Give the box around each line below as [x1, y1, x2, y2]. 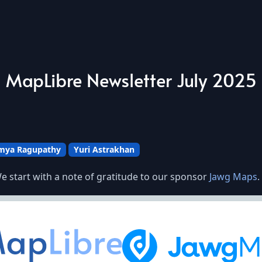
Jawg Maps [209, 170, 257, 184]
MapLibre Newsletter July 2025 [5, 67, 257, 92]
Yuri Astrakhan [73, 144, 135, 156]
